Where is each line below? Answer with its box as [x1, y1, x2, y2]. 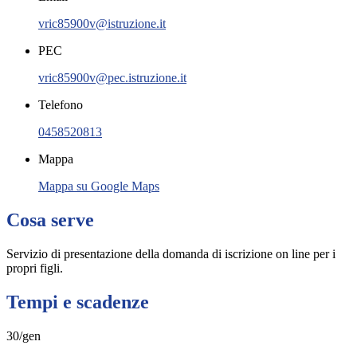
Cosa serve [6, 210, 94, 231]
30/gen [6, 328, 41, 343]
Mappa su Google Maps [38, 179, 159, 194]
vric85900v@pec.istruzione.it [38, 71, 186, 85]
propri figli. [6, 261, 63, 275]
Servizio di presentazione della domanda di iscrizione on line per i [6, 247, 335, 261]
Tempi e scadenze [6, 291, 149, 312]
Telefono [38, 98, 83, 112]
